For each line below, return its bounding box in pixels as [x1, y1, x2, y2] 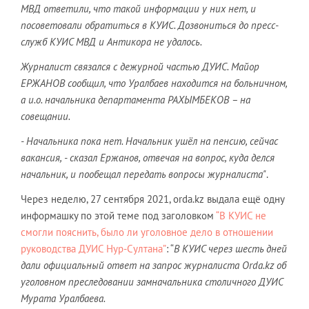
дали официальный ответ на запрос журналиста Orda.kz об [21, 259, 286, 272]
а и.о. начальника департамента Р [21, 93, 172, 106]
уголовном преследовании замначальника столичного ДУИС [21, 275, 283, 288]
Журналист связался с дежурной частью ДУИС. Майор [21, 60, 259, 73]
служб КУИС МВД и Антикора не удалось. [21, 35, 202, 48]
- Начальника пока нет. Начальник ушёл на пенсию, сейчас [21, 134, 278, 148]
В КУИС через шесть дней [174, 242, 287, 255]
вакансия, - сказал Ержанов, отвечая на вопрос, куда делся [21, 151, 275, 164]
